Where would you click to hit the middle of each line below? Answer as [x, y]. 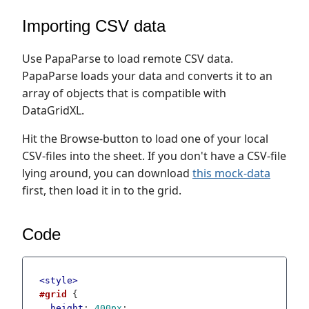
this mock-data [231, 173]
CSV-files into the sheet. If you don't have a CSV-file [154, 156]
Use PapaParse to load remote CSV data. [128, 59]
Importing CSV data [94, 26]
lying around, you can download [107, 173]
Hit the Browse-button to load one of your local [145, 139]
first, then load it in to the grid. [102, 190]
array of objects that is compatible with [124, 93]
